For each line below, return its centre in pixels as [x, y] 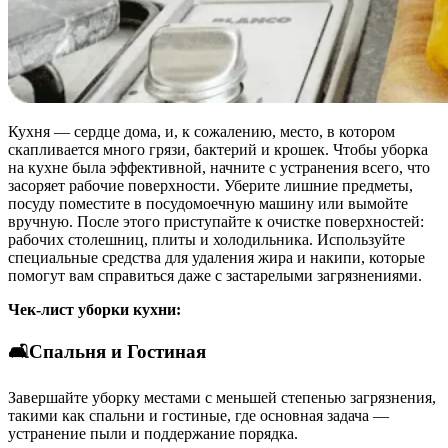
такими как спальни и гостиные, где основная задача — [198, 415]
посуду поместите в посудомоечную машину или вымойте [208, 204]
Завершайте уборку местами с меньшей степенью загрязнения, [222, 397]
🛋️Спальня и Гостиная [107, 352]
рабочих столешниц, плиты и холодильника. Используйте [206, 240]
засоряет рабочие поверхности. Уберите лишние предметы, [210, 186]
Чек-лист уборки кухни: [94, 310]
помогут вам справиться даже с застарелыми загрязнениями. [215, 276]
